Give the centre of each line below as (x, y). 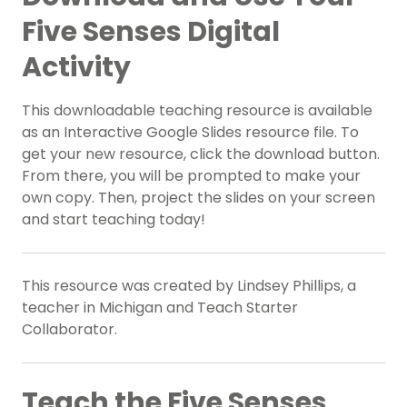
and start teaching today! (114, 220)
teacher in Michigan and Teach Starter (160, 308)
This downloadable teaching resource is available (197, 111)
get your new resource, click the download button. (201, 154)
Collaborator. (69, 330)
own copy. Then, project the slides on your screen (199, 198)
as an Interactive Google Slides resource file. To (190, 133)
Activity (76, 68)
